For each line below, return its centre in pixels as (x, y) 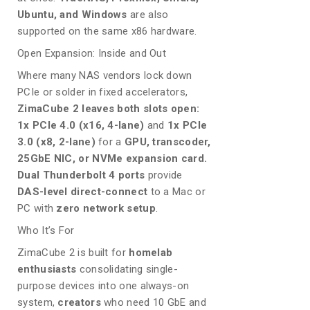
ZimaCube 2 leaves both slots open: (109, 108)
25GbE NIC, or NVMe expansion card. (112, 158)
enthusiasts (47, 269)
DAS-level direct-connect (83, 191)
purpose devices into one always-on (103, 285)
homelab (151, 252)
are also (148, 14)
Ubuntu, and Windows (72, 14)
